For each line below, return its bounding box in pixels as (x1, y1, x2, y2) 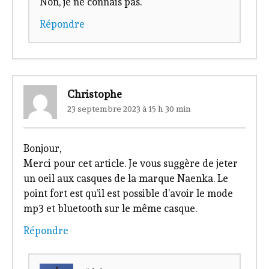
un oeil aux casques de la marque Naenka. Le (23, 172, 228, 184)
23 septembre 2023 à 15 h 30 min (67, 104, 191, 114)
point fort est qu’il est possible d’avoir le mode (23, 187, 233, 199)
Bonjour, (23, 142, 61, 154)
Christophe (67, 87, 122, 100)
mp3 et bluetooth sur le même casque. (23, 202, 197, 214)
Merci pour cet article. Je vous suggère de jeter (23, 157, 238, 169)
